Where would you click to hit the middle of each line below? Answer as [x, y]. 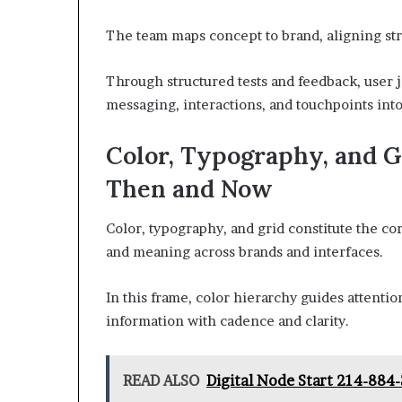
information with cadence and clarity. [227, 321]
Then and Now [189, 188]
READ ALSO [161, 380]
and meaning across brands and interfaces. [245, 252]
